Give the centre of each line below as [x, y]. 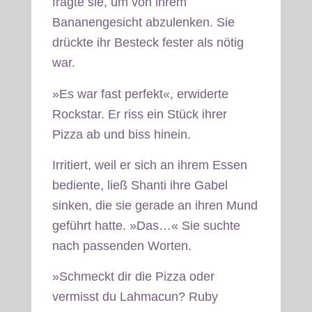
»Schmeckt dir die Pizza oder [133, 277]
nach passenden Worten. [122, 246]
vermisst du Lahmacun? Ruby [135, 297]
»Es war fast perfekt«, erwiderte [140, 94]
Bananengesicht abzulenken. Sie [143, 23]
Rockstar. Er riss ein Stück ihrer [139, 114]
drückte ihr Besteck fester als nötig [148, 43]
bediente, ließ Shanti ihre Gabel [140, 186]
